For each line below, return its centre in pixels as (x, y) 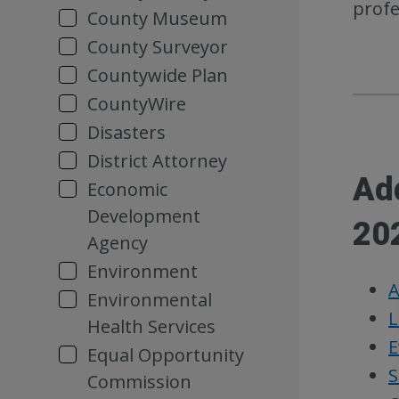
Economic (127, 189)
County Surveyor (158, 47)
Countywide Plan (158, 75)
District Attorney (157, 161)
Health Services (151, 326)
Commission (139, 382)
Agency (118, 243)
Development (144, 216)
